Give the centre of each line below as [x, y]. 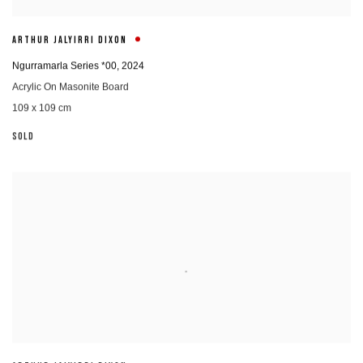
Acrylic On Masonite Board [70, 88]
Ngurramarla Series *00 [64, 67]
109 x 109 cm [42, 109]
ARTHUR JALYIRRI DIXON [70, 41]
